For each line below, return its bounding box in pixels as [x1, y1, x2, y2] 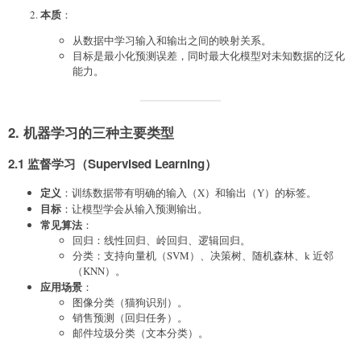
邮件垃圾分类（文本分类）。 [73, 326, 209, 341]
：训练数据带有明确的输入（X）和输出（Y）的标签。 [61, 185, 317, 201]
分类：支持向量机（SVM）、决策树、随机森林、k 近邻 [73, 248, 334, 263]
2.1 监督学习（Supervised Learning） [8, 154, 217, 172]
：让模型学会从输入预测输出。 [61, 201, 208, 217]
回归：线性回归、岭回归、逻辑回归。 [73, 233, 251, 248]
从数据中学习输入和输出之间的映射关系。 [73, 32, 272, 48]
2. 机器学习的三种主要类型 [8, 122, 174, 142]
